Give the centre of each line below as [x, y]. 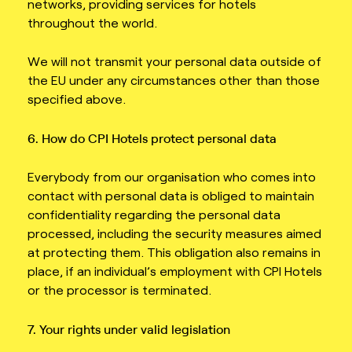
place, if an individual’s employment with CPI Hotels [175, 271]
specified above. [77, 99]
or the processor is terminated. [119, 290]
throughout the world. [92, 22]
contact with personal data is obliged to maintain [171, 196]
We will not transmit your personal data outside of [174, 61]
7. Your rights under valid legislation [129, 329]
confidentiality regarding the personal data [154, 214]
